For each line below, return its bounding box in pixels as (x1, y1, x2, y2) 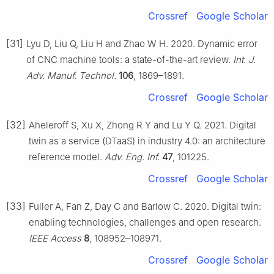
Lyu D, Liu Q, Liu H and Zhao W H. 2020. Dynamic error (26, 37, 257, 50)
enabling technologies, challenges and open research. (29, 216, 261, 228)
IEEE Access (29, 232, 81, 244)
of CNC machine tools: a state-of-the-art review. (26, 53, 233, 65)
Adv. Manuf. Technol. (26, 69, 116, 81)
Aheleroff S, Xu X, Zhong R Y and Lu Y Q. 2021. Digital (29, 119, 256, 131)
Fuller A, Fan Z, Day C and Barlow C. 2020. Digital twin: (29, 200, 261, 212)
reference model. (29, 150, 105, 163)
